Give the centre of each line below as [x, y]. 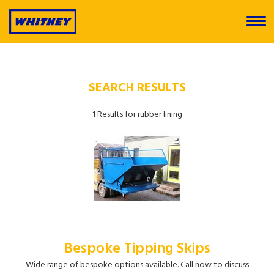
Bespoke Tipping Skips [137, 249]
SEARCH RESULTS [137, 88]
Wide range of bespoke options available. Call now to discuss [137, 265]
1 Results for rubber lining [137, 114]
